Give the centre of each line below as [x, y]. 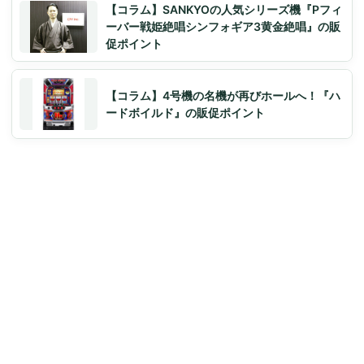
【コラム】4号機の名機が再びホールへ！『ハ [223, 95]
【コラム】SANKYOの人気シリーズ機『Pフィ [224, 10]
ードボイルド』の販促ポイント [185, 112]
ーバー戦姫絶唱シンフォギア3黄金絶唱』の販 [223, 27]
